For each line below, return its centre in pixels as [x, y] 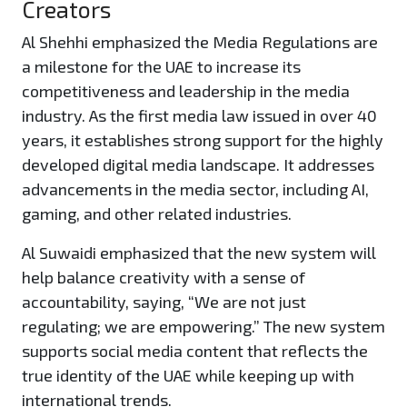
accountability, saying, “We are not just [164, 302]
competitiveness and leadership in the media [186, 91]
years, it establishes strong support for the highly [203, 140]
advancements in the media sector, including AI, [195, 189]
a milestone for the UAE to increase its [161, 67]
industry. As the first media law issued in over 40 [199, 116]
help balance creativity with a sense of [164, 278]
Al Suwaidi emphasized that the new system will [199, 253]
